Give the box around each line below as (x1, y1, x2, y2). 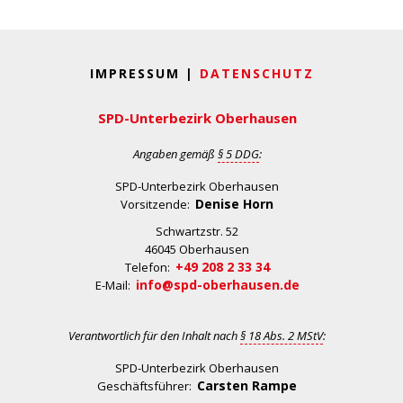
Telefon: (124, 259, 175, 275)
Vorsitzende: (121, 196, 195, 212)
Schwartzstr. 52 (156, 223, 238, 239)
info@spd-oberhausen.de (135, 276, 300, 293)
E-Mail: (94, 277, 136, 293)
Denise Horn (195, 195, 273, 212)
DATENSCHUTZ (199, 65, 314, 82)
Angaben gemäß (132, 146, 218, 162)
